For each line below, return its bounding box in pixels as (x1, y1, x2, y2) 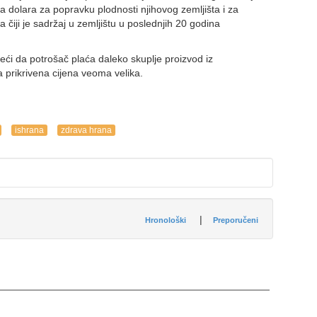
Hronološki (144, 216, 186, 224)
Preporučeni (212, 216, 258, 224)
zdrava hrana (61, 125, 112, 135)
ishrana (15, 125, 44, 135)
